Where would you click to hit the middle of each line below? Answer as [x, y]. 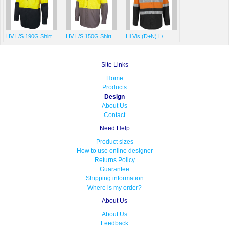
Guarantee [114, 169]
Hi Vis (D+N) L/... [147, 36]
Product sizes [114, 141]
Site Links [114, 65]
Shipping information [114, 178]
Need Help [114, 128]
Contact [114, 115]
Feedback [114, 223]
